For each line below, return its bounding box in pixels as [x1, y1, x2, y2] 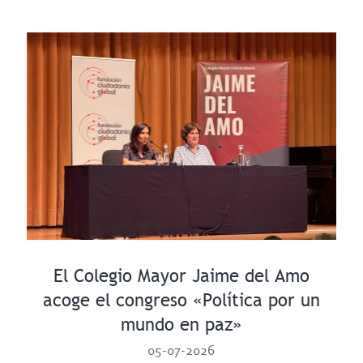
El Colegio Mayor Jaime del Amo [53, 264, 310, 287]
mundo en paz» [120, 313, 242, 335]
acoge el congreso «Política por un [42, 288, 320, 311]
